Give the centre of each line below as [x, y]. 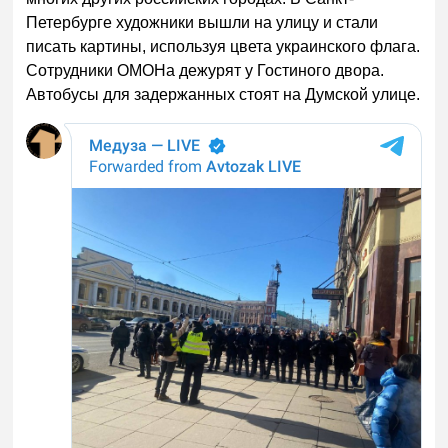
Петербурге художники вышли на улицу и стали [202, 22]
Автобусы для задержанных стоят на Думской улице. [223, 94]
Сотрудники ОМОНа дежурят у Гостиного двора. [205, 70]
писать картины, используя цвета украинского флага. [223, 46]
